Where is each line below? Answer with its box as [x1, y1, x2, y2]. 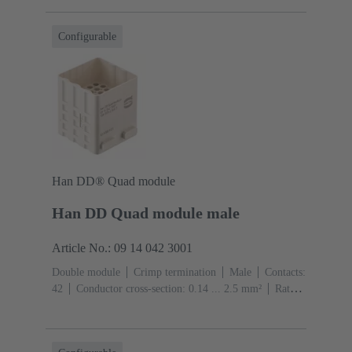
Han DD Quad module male [52, 204, 240, 222]
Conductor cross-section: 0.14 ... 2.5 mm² [76, 283, 262, 295]
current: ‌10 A [52, 299, 112, 312]
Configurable [58, 31, 116, 43]
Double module [52, 266, 120, 279]
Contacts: [265, 266, 306, 279]
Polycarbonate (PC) [125, 299, 212, 312]
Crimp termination [134, 266, 216, 279]
